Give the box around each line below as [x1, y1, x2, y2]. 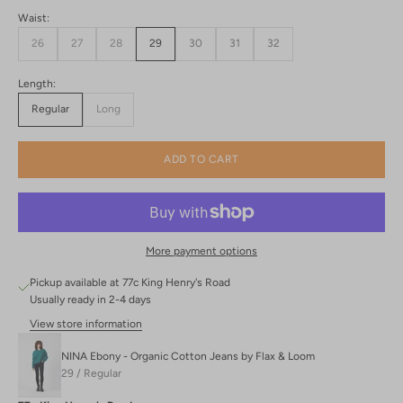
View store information [30, 318, 142, 331]
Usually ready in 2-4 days [30, 293, 151, 307]
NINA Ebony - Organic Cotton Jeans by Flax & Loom [61, 350, 315, 363]
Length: [18, 76, 56, 90]
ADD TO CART [164, 152, 239, 166]
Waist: [18, 12, 49, 24]
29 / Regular [61, 367, 121, 381]
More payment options [146, 245, 257, 258]
